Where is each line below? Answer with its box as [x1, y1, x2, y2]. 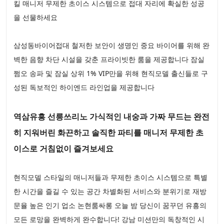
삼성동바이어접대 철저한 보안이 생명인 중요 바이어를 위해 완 [13, 40, 209, 50]
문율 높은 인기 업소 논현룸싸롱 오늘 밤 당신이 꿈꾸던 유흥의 [13, 200, 206, 210]
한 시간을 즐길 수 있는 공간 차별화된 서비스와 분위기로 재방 [13, 186, 206, 196]
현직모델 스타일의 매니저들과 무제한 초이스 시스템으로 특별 [13, 172, 207, 182]
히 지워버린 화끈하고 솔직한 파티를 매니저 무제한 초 [13, 127, 203, 138]
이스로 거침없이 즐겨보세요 [13, 143, 113, 154]
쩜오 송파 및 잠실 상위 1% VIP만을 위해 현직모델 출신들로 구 [13, 68, 208, 78]
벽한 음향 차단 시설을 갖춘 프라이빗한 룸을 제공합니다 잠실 [13, 54, 204, 64]
